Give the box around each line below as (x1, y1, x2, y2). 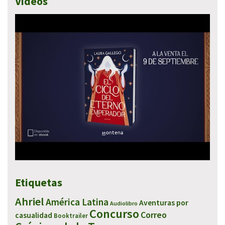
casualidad (15, 210, 52, 220)
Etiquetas (15, 175, 62, 189)
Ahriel (15, 194, 44, 208)
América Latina (46, 195, 108, 208)
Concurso (89, 205, 139, 221)
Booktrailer (54, 211, 88, 219)
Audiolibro (110, 199, 138, 207)
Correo (141, 208, 167, 220)
